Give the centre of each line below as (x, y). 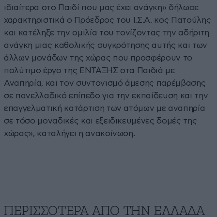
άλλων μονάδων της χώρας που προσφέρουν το (98, 58)
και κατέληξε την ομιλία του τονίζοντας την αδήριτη (107, 32)
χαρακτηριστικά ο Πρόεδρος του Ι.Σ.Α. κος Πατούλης (108, 20)
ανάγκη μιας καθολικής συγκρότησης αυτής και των (106, 45)
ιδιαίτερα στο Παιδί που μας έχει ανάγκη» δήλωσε (101, 7)
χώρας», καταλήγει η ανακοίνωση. (70, 133)
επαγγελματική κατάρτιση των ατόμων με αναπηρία (105, 108)
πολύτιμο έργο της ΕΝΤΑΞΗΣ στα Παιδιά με (89, 70)
